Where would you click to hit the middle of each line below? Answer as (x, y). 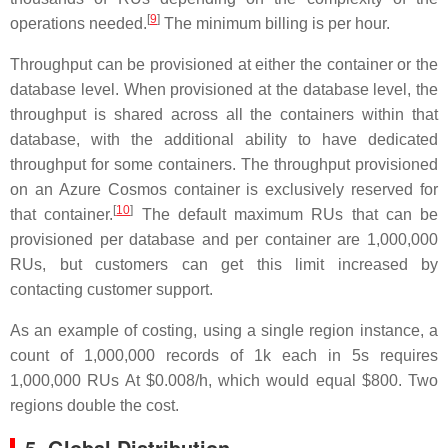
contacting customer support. (111, 289)
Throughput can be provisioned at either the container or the (224, 64)
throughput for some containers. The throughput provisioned (224, 164)
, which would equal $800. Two (322, 380)
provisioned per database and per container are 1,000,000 (224, 239)
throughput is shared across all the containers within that (224, 114)
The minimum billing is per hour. (275, 23)
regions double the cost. (94, 405)
